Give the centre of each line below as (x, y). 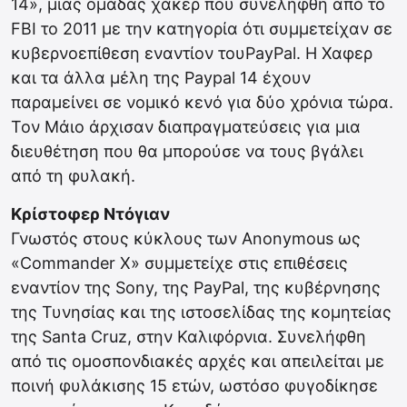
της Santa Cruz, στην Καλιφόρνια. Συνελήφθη (189, 337)
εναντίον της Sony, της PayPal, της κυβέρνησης (196, 288)
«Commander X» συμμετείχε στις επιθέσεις (179, 263)
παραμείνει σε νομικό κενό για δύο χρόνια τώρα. (202, 103)
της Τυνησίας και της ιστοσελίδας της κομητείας (201, 313)
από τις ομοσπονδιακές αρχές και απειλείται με (198, 362)
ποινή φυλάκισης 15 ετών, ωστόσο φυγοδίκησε (194, 386)
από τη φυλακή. (73, 176)
